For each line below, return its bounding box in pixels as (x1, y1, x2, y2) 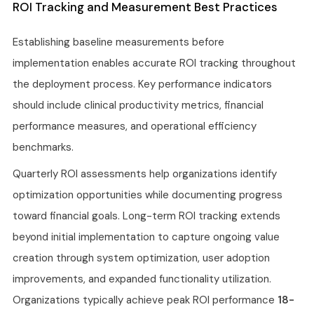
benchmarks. (13, 140, 74, 155)
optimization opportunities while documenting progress (13, 188, 282, 203)
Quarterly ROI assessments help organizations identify (13, 167, 277, 182)
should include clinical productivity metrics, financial (13, 98, 264, 113)
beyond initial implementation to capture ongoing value (13, 230, 280, 245)
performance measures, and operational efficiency (13, 119, 257, 134)
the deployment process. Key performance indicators (13, 77, 272, 92)
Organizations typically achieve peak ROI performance (13, 293, 278, 308)
